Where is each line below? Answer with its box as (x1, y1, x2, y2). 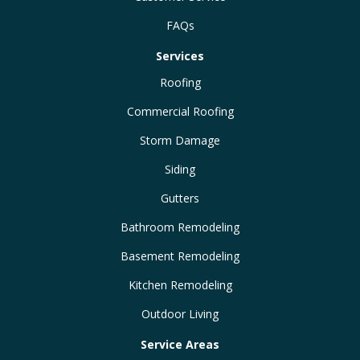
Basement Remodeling (121, 247, 239, 264)
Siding (165, 161, 195, 177)
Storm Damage (140, 132, 220, 148)
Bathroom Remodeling (121, 219, 239, 235)
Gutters (161, 190, 199, 206)
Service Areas (141, 336, 219, 352)
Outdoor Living (141, 305, 219, 321)
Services (156, 47, 204, 63)
